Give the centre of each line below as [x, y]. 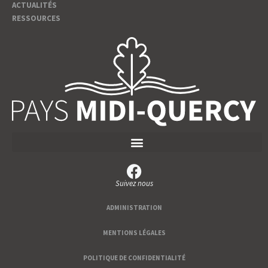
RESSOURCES [36, 19]
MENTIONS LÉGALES [134, 233]
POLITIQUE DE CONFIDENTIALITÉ [134, 258]
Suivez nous [134, 184]
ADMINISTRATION [134, 208]
